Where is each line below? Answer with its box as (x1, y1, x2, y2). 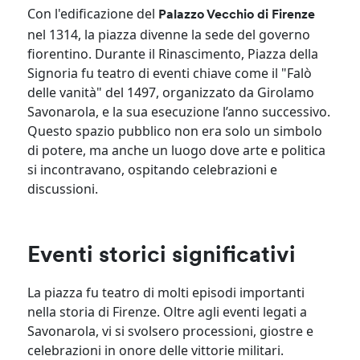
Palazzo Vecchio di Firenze (158, 8, 316, 22)
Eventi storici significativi (27, 244, 297, 268)
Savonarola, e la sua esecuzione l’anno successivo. (27, 102, 331, 121)
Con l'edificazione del (27, 4, 159, 22)
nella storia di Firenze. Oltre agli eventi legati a (27, 302, 308, 321)
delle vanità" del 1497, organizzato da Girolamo (27, 83, 315, 101)
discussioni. (27, 179, 99, 198)
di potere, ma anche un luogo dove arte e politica (27, 141, 326, 159)
